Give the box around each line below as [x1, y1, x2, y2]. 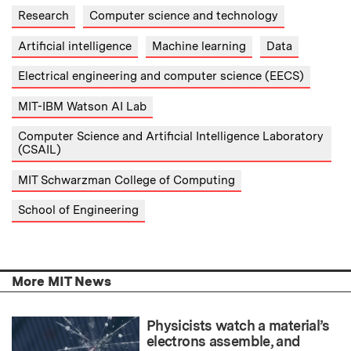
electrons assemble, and [147, 332, 301, 349]
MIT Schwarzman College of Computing [18, 172, 235, 187]
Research [18, 9, 69, 24]
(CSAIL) [18, 143, 61, 157]
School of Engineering [18, 203, 139, 218]
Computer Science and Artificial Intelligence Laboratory [18, 129, 324, 144]
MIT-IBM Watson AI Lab [18, 99, 147, 114]
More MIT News [12, 273, 111, 289]
